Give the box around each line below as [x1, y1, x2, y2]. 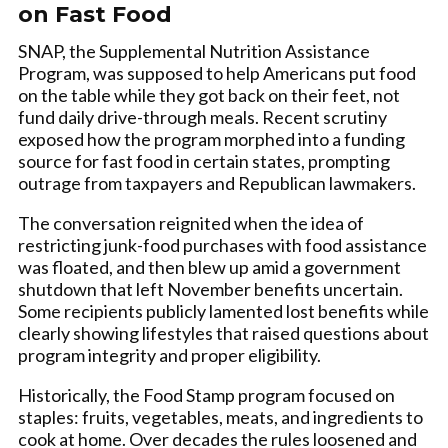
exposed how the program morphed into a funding [18, 128, 405, 150]
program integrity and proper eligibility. [18, 344, 321, 366]
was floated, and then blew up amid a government [18, 256, 401, 278]
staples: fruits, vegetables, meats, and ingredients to [18, 406, 423, 428]
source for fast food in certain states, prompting [18, 150, 390, 172]
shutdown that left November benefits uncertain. [18, 278, 403, 300]
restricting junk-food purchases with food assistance [18, 234, 427, 256]
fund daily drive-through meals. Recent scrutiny [18, 106, 387, 128]
